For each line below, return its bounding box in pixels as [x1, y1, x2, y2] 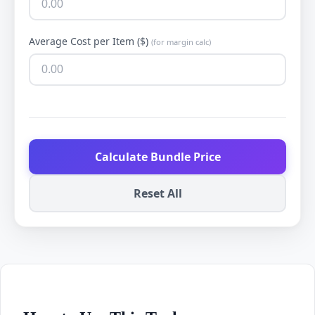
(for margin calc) [151, 36, 211, 47]
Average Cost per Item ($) [29, 34, 151, 48]
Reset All [133, 185, 182, 201]
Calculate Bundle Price [94, 148, 221, 165]
